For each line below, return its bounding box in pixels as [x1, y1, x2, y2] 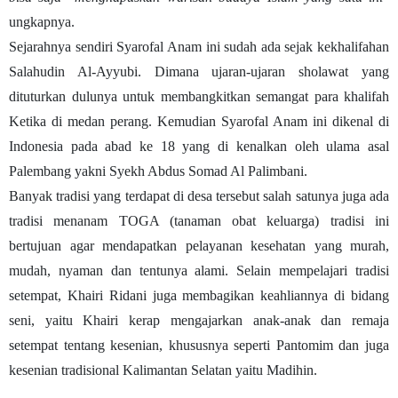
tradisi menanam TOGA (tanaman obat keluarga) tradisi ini [9, 212, 389, 228]
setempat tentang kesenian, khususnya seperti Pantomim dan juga [9, 337, 389, 353]
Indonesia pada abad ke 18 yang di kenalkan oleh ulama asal [9, 138, 389, 154]
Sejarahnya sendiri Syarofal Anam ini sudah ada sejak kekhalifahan [9, 38, 389, 54]
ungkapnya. [9, 13, 75, 29]
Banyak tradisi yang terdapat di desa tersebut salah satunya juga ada [9, 187, 389, 203]
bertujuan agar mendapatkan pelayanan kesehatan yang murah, [9, 237, 389, 253]
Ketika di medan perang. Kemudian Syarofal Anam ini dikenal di [9, 113, 389, 129]
